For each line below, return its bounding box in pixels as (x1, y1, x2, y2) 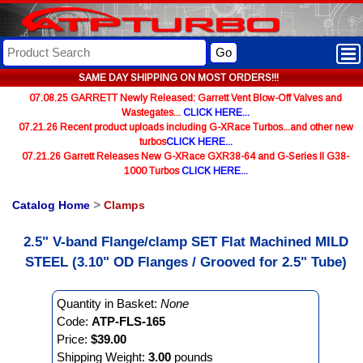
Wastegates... (122, 107, 183, 118)
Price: (57, 332, 91, 346)
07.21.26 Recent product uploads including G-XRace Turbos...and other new (18, 122, 353, 133)
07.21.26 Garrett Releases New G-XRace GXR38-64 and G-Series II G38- (22, 151, 349, 162)
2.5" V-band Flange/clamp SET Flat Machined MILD (23, 234, 348, 250)
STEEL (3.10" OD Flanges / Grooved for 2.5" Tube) (24, 254, 347, 270)
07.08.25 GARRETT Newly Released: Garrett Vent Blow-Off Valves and (29, 92, 342, 104)
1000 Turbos (123, 165, 181, 177)
